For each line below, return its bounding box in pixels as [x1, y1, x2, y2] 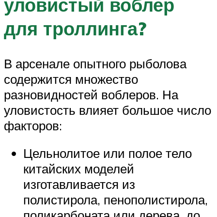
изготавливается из [23, 176, 135, 192]
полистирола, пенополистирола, [23, 192, 208, 208]
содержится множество [4, 71, 138, 87]
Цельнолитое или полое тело [23, 145, 192, 161]
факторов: [4, 117, 62, 133]
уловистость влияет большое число [4, 102, 211, 118]
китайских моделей [23, 161, 134, 177]
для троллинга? [4, 16, 146, 40]
